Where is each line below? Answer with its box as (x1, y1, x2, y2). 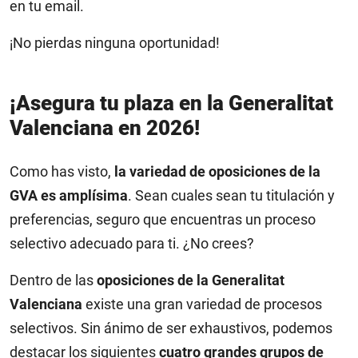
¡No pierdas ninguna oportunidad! (10, 34, 220, 51)
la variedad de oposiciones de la (114, 163, 320, 180)
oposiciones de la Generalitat (97, 272, 284, 288)
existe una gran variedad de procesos (82, 296, 322, 312)
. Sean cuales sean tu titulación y (128, 187, 335, 204)
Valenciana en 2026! (10, 116, 200, 140)
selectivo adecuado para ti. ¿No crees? (10, 235, 254, 252)
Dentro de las (10, 272, 97, 288)
